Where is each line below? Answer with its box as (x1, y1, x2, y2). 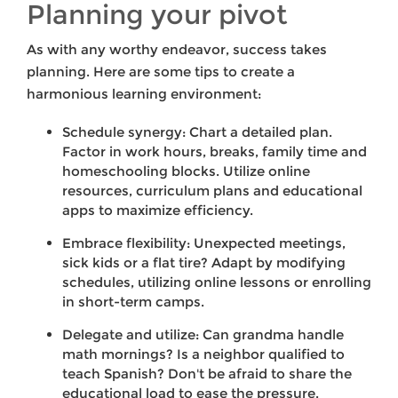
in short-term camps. (62, 293, 204, 311)
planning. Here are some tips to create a (27, 63, 295, 81)
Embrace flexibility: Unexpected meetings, (62, 235, 346, 252)
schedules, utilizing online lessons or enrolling (62, 274, 371, 291)
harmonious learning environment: (27, 85, 261, 103)
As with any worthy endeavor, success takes (27, 41, 327, 59)
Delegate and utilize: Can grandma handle (62, 326, 344, 344)
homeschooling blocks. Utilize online (62, 163, 310, 180)
